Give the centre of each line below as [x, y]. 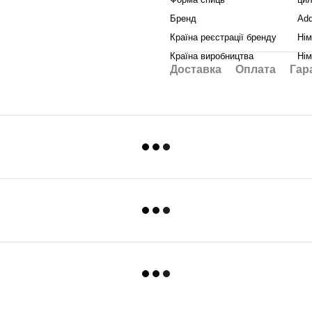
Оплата [256, 69]
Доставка [196, 69]
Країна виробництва [212, 56]
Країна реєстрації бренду [223, 37]
